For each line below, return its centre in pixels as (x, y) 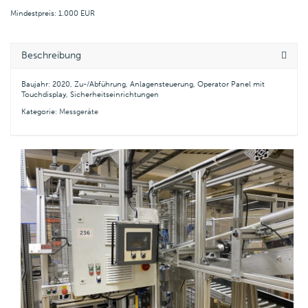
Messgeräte (79, 112)
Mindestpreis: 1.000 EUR (53, 13)
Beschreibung (51, 55)
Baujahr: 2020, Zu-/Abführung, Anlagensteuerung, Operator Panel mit (143, 84)
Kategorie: (40, 112)
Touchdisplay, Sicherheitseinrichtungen (90, 94)
